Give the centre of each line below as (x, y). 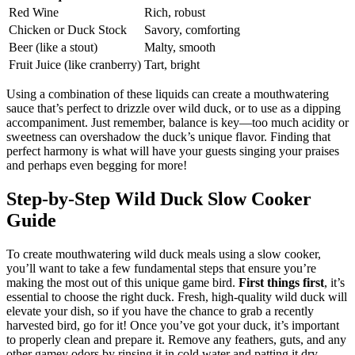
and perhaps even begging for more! (97, 166)
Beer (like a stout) (53, 48)
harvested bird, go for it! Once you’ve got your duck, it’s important (173, 326)
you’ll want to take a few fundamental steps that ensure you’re (161, 269)
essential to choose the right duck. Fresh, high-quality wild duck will (177, 297)
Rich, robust (175, 13)
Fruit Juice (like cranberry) (75, 65)
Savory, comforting (192, 30)
